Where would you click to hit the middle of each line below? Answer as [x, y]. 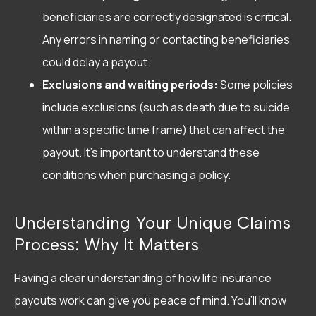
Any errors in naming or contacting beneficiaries [166, 40]
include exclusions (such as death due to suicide [166, 108]
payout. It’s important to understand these [151, 153]
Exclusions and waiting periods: [130, 85]
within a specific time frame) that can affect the [164, 130]
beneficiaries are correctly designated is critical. [167, 17]
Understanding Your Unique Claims [152, 223]
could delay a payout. [96, 62]
